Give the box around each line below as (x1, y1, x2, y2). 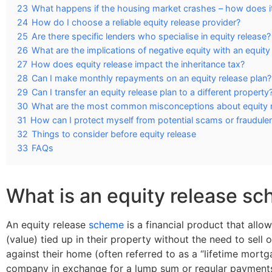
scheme (89, 219, 124, 231)
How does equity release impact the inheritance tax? (31, 59, 245, 69)
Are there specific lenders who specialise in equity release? (32, 31, 271, 41)
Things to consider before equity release (32, 129, 196, 139)
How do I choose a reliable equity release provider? (32, 17, 240, 27)
